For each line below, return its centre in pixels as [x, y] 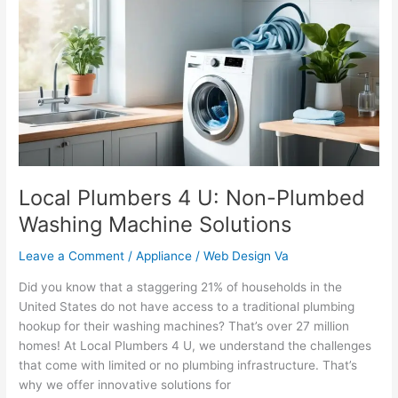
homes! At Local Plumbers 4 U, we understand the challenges [195, 346]
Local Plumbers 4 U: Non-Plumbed [192, 197]
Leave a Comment [72, 256]
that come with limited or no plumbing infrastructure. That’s [188, 366]
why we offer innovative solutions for [125, 385]
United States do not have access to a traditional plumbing [187, 307]
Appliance [164, 256]
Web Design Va [247, 256]
